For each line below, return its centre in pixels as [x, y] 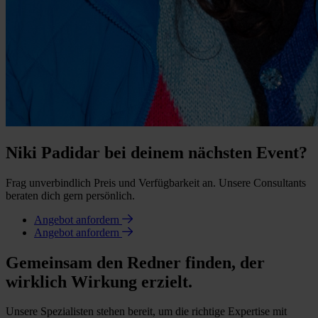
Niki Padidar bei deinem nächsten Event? [157, 152]
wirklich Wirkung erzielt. [99, 281]
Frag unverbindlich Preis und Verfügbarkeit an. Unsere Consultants [156, 182]
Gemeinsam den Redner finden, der [135, 262]
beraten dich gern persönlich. [70, 195]
